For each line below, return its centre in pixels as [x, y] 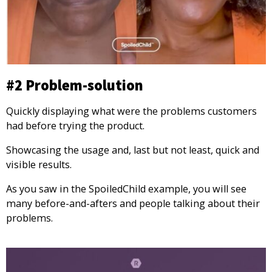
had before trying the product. [75, 125]
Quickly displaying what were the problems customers [131, 111]
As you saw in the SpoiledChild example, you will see [126, 189]
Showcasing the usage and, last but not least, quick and [133, 150]
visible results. [39, 165]
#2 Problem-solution [75, 85]
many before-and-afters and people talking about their [133, 204]
